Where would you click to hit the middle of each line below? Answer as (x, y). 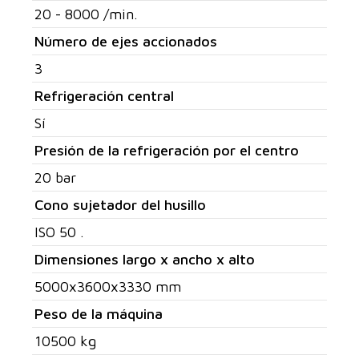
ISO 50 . (59, 232)
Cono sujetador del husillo (120, 205)
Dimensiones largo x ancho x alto (145, 259)
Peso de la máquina (99, 314)
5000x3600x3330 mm (108, 286)
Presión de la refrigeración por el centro (167, 150)
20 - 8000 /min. (86, 14)
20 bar (55, 177)
